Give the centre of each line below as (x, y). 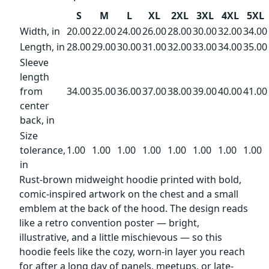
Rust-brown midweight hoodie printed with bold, (130, 179)
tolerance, (43, 150)
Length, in (42, 47)
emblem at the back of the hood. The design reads (134, 208)
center (35, 105)
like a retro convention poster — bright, (109, 222)
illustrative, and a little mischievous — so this (121, 237)
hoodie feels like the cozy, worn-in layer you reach (132, 251)
